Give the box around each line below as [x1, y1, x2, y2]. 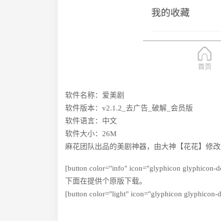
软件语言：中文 [65, 117, 117, 125]
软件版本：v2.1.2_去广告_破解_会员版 [65, 104, 193, 112]
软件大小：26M [65, 130, 116, 138]
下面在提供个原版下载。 [65, 177, 147, 185]
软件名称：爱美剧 [65, 91, 124, 99]
